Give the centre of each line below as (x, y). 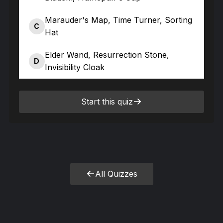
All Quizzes (116, 173)
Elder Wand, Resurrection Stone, (107, 55)
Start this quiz (107, 101)
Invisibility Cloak (74, 67)
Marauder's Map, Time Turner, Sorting (118, 20)
